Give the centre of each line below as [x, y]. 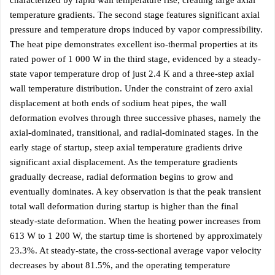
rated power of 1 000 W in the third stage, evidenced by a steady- [135, 59]
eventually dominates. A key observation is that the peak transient [135, 192]
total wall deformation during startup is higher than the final [124, 206]
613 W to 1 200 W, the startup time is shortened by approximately [136, 236]
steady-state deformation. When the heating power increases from [135, 221]
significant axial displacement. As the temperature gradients [124, 162]
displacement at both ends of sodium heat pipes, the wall [118, 103]
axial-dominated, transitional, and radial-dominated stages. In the [134, 133]
